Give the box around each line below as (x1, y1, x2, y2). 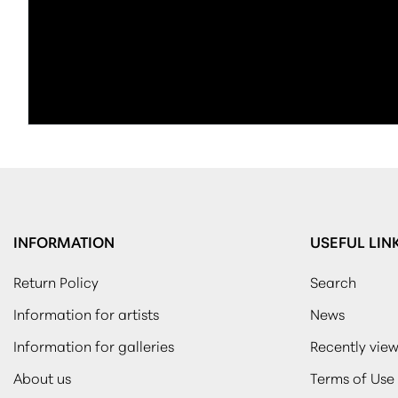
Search (309, 270, 356, 291)
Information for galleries (13, 334, 174, 355)
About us (13, 366, 71, 387)
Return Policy (13, 270, 99, 291)
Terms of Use (309, 366, 394, 387)
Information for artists (13, 302, 159, 323)
